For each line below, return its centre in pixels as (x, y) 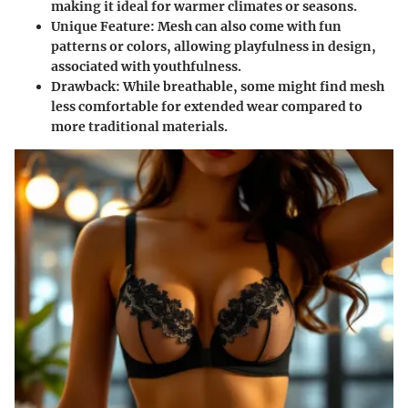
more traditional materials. (139, 126)
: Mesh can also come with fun (246, 26)
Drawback (83, 86)
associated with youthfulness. (146, 66)
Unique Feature (101, 26)
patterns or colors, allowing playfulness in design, (214, 46)
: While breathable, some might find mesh (250, 86)
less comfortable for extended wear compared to (207, 106)
